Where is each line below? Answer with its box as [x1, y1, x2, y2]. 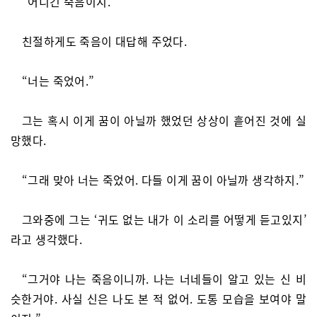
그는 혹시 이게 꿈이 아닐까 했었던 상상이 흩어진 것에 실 [22, 112, 306, 129]
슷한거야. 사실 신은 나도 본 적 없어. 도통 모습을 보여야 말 [11, 290, 306, 307]
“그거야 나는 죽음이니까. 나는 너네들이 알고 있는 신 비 [22, 270, 306, 287]
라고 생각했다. [11, 231, 83, 248]
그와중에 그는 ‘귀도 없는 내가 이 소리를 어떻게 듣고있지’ [22, 211, 306, 228]
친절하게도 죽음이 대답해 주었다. [22, 33, 188, 50]
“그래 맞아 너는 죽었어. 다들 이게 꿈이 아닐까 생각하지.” [22, 171, 305, 188]
